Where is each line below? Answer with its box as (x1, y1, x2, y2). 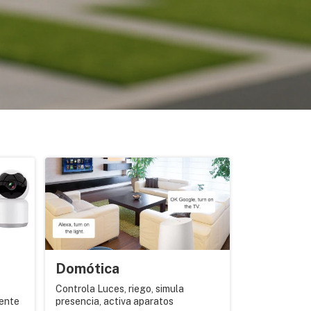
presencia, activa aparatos (55, 296, 174, 307)
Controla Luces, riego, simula (55, 283, 184, 294)
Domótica (55, 260, 119, 277)
